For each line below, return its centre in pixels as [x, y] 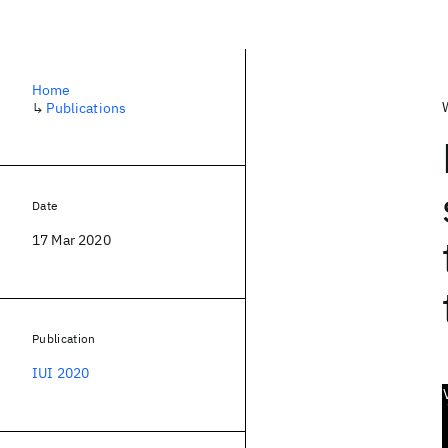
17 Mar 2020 [71, 240]
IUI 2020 [61, 373]
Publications [86, 108]
